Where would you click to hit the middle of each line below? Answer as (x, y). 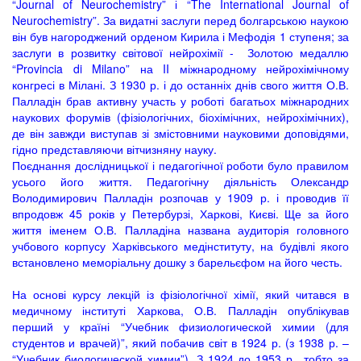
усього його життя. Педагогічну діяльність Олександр (180, 181)
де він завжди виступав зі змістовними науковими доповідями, (180, 133)
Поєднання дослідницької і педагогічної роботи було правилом (180, 165)
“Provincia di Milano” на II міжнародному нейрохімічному (180, 68)
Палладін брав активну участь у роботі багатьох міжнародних (180, 101)
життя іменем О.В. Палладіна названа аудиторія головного (180, 230)
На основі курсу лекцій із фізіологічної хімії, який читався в (180, 294)
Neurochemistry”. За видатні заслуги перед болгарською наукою (180, 20)
